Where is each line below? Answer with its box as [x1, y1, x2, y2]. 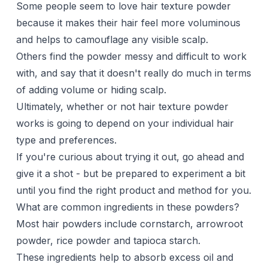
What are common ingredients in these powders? [16, 201, 239, 214]
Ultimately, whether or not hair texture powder [16, 100, 229, 113]
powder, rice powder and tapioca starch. [16, 234, 200, 247]
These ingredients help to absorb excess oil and [16, 251, 233, 264]
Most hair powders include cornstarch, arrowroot [16, 218, 243, 230]
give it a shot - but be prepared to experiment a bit [16, 167, 245, 180]
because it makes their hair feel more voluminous [16, 17, 240, 29]
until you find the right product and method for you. [16, 184, 251, 197]
